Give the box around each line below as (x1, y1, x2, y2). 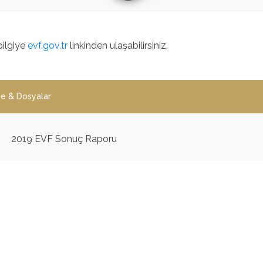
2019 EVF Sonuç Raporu (11, 133, 117, 145)
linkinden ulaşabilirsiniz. (70, 40, 168, 52)
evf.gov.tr (28, 40, 68, 52)
